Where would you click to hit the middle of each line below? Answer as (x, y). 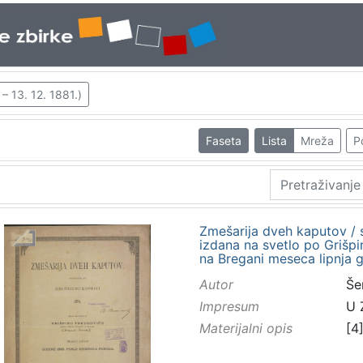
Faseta (224, 140)
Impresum (229, 307)
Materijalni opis (246, 329)
